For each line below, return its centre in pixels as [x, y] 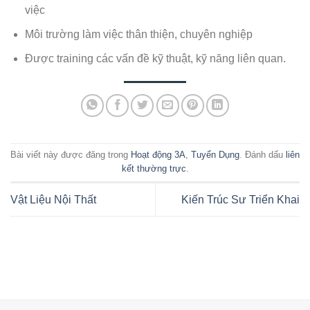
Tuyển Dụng [215, 154]
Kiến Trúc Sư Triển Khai [240, 199]
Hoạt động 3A [158, 154]
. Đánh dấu [263, 154]
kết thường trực [154, 168]
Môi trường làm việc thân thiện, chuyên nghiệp [138, 35]
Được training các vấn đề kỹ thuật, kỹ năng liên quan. [155, 58]
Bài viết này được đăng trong [71, 154]
